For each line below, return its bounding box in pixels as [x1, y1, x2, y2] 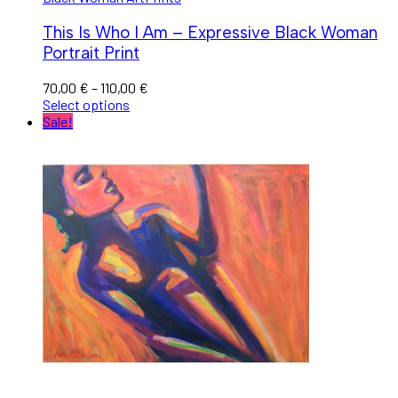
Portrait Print [43, 42, 139, 63]
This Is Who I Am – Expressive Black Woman [43, 21, 378, 43]
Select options [43, 96, 130, 114]
